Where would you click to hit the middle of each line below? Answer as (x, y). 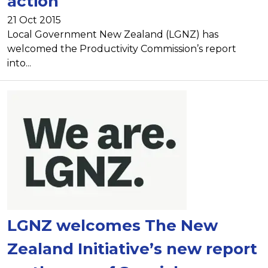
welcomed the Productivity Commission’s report (122, 48)
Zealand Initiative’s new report (132, 249)
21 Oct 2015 (34, 20)
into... (19, 63)
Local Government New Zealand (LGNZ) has (113, 34)
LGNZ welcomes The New (112, 225)
